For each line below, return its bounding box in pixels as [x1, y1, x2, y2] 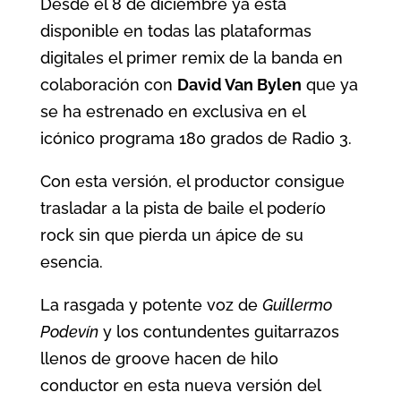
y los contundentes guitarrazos [98, 322, 339, 342]
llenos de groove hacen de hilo [39, 349, 278, 369]
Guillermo [261, 295, 332, 315]
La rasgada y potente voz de [39, 295, 262, 315]
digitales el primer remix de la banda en [39, 48, 343, 68]
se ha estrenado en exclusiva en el [39, 102, 305, 122]
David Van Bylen [176, 75, 302, 95]
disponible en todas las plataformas [39, 21, 311, 41]
